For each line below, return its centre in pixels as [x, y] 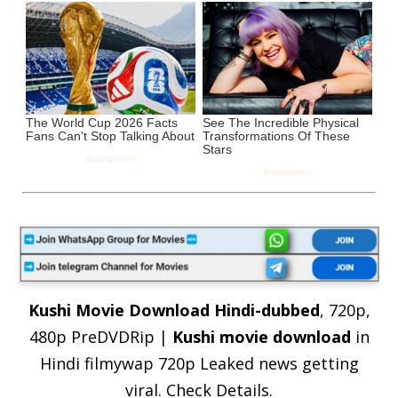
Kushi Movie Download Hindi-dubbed [174, 310]
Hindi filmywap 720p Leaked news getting [199, 363]
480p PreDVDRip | [100, 336]
